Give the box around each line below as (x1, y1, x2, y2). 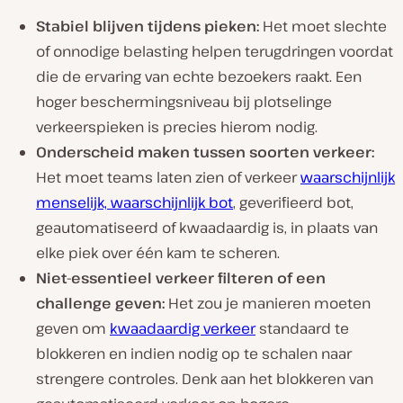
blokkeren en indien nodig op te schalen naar (36, 344, 352, 364)
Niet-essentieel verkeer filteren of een (36, 268, 326, 289)
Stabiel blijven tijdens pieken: (36, 16, 259, 37)
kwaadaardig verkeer (110, 318, 255, 339)
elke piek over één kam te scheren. (36, 243, 280, 264)
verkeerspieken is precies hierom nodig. (36, 117, 318, 138)
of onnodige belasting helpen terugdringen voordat (36, 41, 393, 62)
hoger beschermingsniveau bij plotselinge (36, 92, 332, 112)
